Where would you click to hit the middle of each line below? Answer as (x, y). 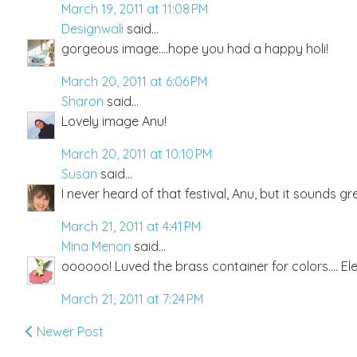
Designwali (92, 29)
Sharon (82, 102)
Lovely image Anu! (114, 122)
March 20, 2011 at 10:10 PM (137, 154)
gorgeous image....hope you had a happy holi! (195, 49)
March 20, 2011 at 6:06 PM (134, 82)
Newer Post (69, 332)
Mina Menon (96, 247)
